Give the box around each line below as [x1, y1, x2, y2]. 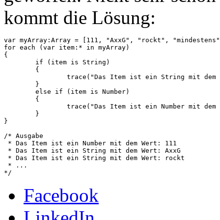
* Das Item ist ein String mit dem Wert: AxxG [4, 147, 181, 155]
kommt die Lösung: [4, 7, 156, 28]
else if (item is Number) [4, 88, 35, 96]
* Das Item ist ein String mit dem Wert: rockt [4, 154, 185, 162]
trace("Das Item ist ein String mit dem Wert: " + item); [4, 73, 67, 81]
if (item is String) [4, 58, 35, 66]
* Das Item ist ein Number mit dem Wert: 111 [4, 139, 177, 147]
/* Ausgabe [4, 132, 47, 140]
